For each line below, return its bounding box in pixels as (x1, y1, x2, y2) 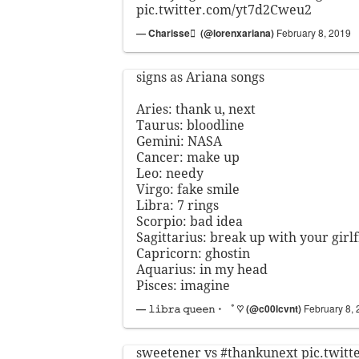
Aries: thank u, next (136, 102, 256, 118)
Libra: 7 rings (136, 198, 219, 214)
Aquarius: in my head (136, 262, 268, 278)
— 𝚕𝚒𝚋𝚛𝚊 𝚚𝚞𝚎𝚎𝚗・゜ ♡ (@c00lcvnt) (136, 301, 304, 317)
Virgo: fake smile (136, 182, 240, 198)
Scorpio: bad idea (136, 214, 243, 230)
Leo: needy (136, 166, 204, 182)
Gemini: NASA (136, 134, 222, 150)
